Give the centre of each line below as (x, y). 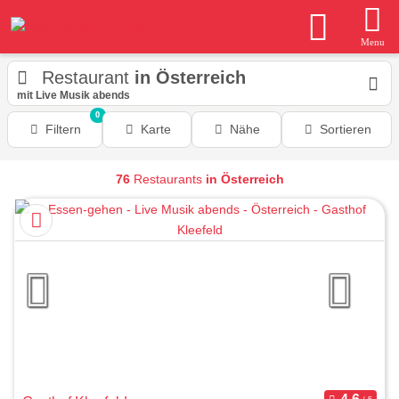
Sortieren (345, 129)
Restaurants (167, 179)
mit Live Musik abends (73, 95)
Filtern (64, 129)
